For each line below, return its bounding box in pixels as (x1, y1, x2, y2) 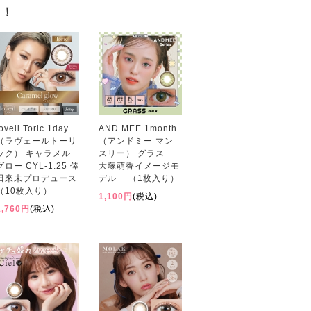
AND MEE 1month (99, 124, 177, 133)
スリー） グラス (99, 149, 174, 158)
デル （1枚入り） (99, 174, 179, 183)
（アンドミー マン (99, 136, 174, 146)
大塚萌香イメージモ (99, 161, 180, 171)
